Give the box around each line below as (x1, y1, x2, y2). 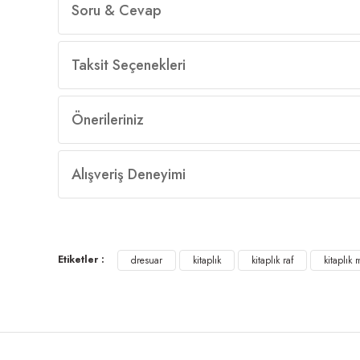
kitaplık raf (252, 253, 293, 268)
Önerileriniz (72, 109, 144, 130)
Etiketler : (58, 252, 104, 267)
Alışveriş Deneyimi (72, 164, 186, 185)
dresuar (131, 253, 162, 268)
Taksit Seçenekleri (72, 55, 186, 76)
